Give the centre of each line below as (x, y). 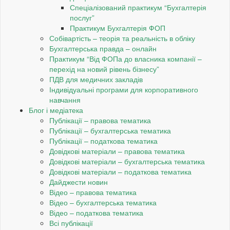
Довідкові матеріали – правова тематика (117, 151)
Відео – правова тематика (93, 192)
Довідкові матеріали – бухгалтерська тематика (127, 161)
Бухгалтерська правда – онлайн (103, 49)
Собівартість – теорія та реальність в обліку (122, 38)
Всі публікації (71, 223)
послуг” (82, 18)
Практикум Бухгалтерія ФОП (118, 28)
